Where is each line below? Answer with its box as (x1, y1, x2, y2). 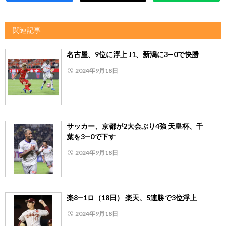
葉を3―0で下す (67, 132, 116, 141)
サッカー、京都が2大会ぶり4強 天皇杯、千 (67, 122, 203, 131)
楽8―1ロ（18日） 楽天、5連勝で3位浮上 (67, 193, 197, 202)
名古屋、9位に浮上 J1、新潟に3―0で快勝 (67, 50, 199, 59)
